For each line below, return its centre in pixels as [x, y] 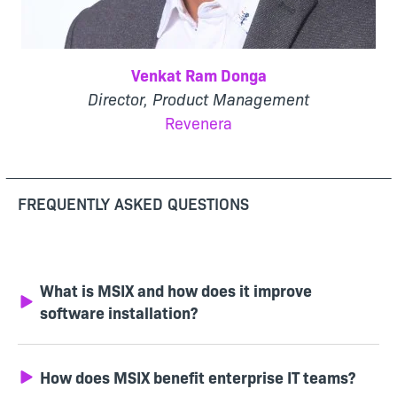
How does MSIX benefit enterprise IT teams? [198, 378]
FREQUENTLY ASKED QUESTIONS [133, 204]
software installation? [119, 313]
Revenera [198, 123]
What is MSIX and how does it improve [176, 291]
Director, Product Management [198, 99]
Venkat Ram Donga [198, 75]
